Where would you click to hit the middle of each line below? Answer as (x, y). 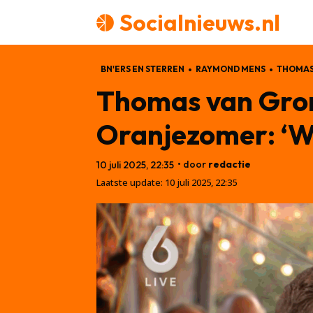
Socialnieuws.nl (200, 22)
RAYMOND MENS (231, 69)
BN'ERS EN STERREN (143, 69)
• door (192, 164)
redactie (230, 164)
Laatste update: (130, 182)
